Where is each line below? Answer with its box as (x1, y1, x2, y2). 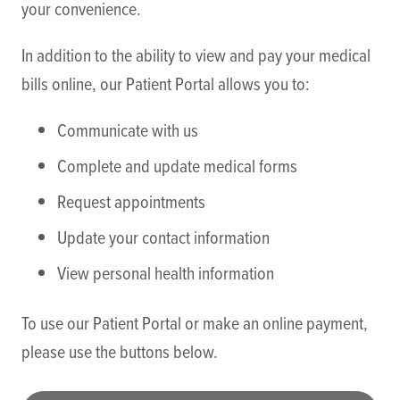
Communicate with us (56, 117, 198, 142)
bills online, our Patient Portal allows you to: (21, 71, 310, 96)
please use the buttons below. (21, 338, 218, 363)
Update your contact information (56, 224, 270, 249)
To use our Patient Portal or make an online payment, (21, 310, 368, 335)
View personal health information (56, 260, 274, 285)
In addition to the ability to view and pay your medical (21, 42, 371, 67)
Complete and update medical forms (56, 153, 297, 178)
